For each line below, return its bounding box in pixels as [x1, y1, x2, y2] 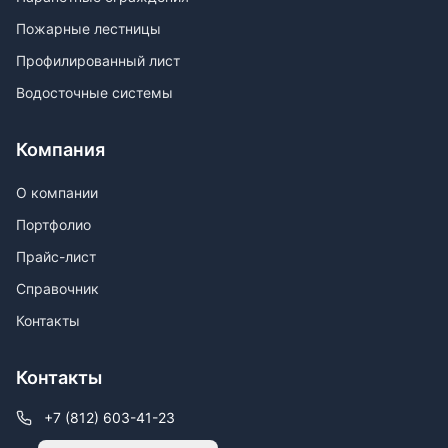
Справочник [16, 280, 99, 298]
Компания [16, 139, 105, 161]
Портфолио [16, 216, 91, 234]
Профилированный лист [16, 52, 180, 70]
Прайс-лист [16, 248, 96, 266]
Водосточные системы [16, 84, 173, 102]
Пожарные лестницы [16, 20, 161, 38]
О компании [16, 184, 98, 202]
